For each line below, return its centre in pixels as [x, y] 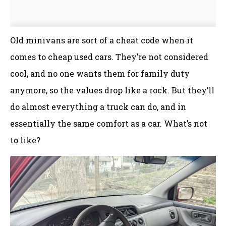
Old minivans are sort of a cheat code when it [102, 40]
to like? [25, 140]
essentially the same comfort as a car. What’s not [109, 124]
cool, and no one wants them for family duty [100, 74]
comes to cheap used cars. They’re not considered [109, 57]
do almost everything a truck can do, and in [98, 107]
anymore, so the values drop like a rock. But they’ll [112, 90]
